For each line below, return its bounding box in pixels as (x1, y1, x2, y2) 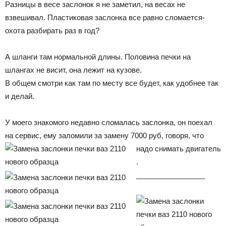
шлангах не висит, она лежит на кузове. (5, 65, 142, 74)
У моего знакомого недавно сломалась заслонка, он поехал (5, 118, 212, 127)
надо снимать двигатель (136, 144, 221, 153)
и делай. (5, 91, 34, 100)
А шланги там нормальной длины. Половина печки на (5, 52, 191, 61)
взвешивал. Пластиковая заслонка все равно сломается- (5, 13, 205, 22)
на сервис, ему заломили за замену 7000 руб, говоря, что (5, 131, 204, 140)
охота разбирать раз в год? (5, 26, 99, 35)
